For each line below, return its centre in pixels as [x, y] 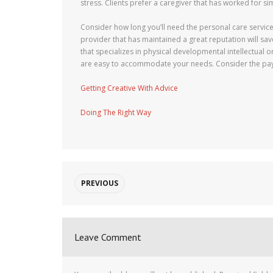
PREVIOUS [100, 183]
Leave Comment [108, 237]
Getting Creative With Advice [129, 88]
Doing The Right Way [116, 112]
